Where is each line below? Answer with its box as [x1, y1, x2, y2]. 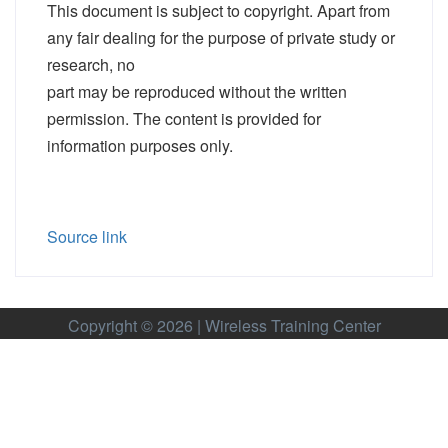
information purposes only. [47, 134, 233, 157]
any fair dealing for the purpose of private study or [47, 26, 395, 49]
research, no [47, 53, 135, 76]
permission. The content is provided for [47, 107, 321, 130]
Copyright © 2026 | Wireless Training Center [67, 314, 381, 338]
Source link [47, 225, 127, 248]
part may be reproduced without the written [47, 80, 347, 103]
